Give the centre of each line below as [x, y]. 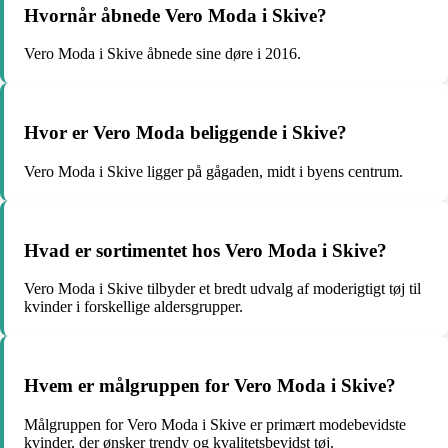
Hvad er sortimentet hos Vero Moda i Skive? [205, 250]
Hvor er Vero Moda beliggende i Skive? [185, 133]
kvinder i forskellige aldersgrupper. [133, 307]
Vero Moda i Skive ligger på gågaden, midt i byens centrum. [213, 171]
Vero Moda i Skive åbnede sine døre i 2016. [162, 54]
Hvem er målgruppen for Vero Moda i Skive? [210, 385]
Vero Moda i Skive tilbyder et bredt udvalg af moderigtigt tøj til [222, 289]
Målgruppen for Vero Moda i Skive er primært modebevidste [215, 424]
